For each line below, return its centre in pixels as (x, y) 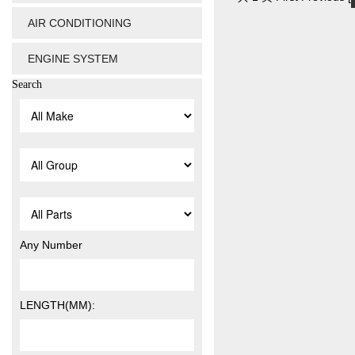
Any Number (51, 244)
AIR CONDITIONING (80, 23)
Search (27, 84)
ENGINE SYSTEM (73, 58)
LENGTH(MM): (57, 305)
